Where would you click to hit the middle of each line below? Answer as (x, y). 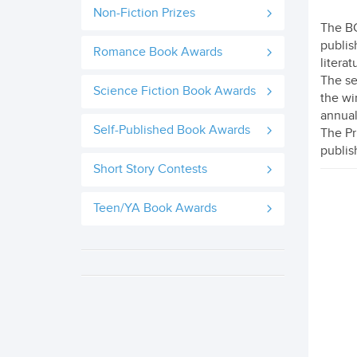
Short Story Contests (150, 169)
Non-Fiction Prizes (144, 13)
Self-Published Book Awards (172, 130)
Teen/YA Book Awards (155, 208)
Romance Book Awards (158, 52)
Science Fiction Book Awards (175, 91)
